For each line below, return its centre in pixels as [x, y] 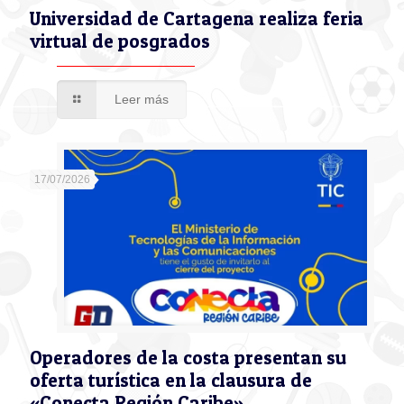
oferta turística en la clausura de [171, 381]
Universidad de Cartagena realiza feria [197, 19]
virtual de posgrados [120, 41]
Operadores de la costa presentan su [188, 358]
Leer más [141, 100]
